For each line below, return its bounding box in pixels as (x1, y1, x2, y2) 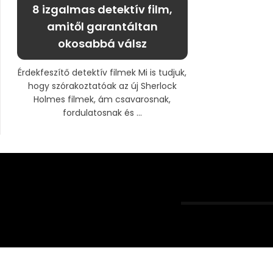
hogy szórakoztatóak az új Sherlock (27, 80, 177, 93)
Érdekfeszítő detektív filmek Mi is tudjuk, (18, 66, 186, 79)
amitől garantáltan (46, 19, 158, 35)
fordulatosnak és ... (62, 107, 142, 119)
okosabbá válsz (57, 36, 147, 52)
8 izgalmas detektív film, (32, 2, 172, 18)
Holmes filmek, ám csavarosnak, (34, 93, 171, 106)
